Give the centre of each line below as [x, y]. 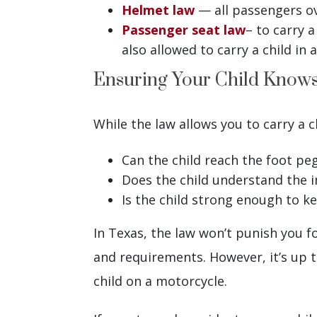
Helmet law [158, 10]
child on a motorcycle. [160, 281]
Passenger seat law [184, 30]
